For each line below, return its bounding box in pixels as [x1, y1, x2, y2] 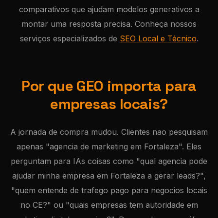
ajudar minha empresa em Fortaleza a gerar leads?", [12, 171, 206, 181]
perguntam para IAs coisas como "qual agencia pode [11, 156, 207, 166]
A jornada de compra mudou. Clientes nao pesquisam [10, 127, 208, 137]
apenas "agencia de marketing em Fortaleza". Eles [17, 142, 201, 151]
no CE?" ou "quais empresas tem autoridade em [20, 200, 198, 210]
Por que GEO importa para [21, 76, 197, 95]
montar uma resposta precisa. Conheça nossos [21, 19, 197, 29]
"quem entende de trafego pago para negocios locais [11, 185, 207, 195]
